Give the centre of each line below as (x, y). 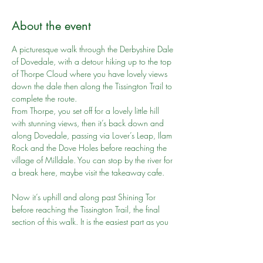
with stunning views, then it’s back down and (89, 123)
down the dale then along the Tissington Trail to (93, 86)
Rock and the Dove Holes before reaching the (90, 148)
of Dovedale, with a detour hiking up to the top (93, 61)
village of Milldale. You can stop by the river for (93, 160)
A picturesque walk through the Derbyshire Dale (94, 49)
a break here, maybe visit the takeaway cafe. (88, 172)
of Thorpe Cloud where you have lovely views (91, 74)
